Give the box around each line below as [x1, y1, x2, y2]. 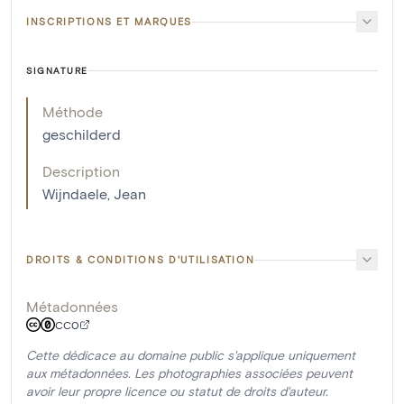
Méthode [42, 103, 103, 121]
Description [42, 162, 120, 180]
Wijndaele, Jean [42, 185, 146, 203]
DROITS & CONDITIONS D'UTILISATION [26, 253, 255, 266]
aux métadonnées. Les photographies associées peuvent [26, 365, 353, 381]
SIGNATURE [26, 65, 88, 77]
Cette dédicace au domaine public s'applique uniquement [26, 347, 355, 363]
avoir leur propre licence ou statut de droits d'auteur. [26, 383, 328, 399]
